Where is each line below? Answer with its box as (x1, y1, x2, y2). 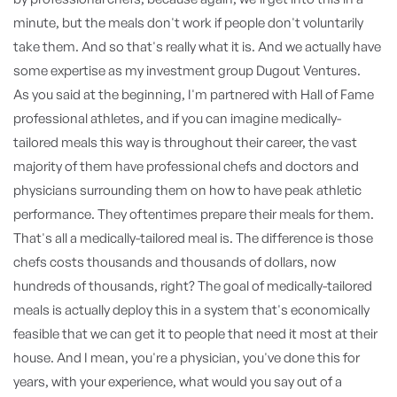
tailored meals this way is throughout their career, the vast (13, 134, 357, 151)
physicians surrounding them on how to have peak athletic (13, 182, 362, 198)
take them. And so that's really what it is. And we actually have (13, 38, 381, 55)
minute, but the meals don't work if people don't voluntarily (13, 14, 363, 31)
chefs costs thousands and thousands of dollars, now (13, 253, 336, 270)
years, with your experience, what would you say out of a (13, 373, 342, 390)
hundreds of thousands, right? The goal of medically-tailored (13, 277, 372, 294)
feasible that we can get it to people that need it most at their (13, 325, 378, 342)
